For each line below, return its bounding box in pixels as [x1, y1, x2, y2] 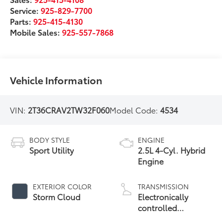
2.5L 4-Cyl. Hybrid [138, 144, 205, 156]
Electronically [138, 191, 188, 203]
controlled [138, 202, 177, 214]
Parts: [10, 15, 34, 27]
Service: [10, 4, 41, 16]
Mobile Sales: [10, 26, 62, 38]
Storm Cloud [33, 191, 81, 203]
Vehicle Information [10, 73, 103, 87]
